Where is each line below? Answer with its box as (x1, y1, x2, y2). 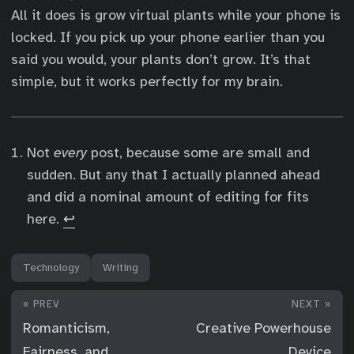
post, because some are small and (87, 144, 310, 161)
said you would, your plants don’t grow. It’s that (11, 51, 311, 68)
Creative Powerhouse (196, 319, 331, 337)
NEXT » (292, 298, 331, 311)
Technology (23, 261, 79, 274)
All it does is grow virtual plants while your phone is (11, 6, 341, 24)
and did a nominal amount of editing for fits (27, 188, 309, 205)
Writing (103, 261, 138, 274)
